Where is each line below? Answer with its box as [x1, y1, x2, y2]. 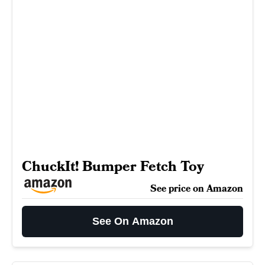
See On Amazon [92, 215, 173, 227]
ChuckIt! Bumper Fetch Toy [22, 157, 204, 176]
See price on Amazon [150, 182, 243, 195]
